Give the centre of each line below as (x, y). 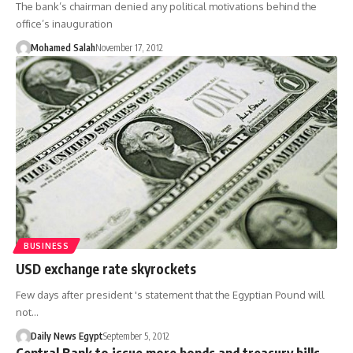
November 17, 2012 (129, 48)
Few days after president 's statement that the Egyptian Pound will (170, 294)
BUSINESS (46, 245)
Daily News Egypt (67, 336)
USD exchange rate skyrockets (106, 268)
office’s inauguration (64, 24)
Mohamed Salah (63, 48)
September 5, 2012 (136, 336)
